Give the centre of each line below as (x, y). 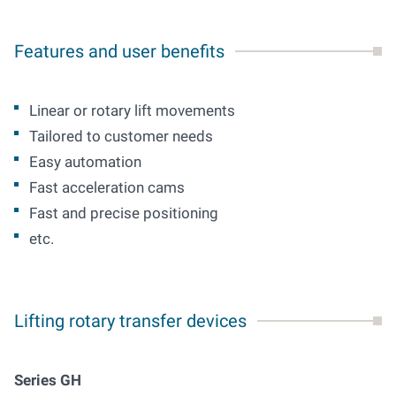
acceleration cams (123, 187)
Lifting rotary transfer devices (130, 321)
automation (103, 162)
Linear (51, 110)
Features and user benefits (119, 51)
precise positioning (154, 213)
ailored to (69, 136)
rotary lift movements (163, 110)
